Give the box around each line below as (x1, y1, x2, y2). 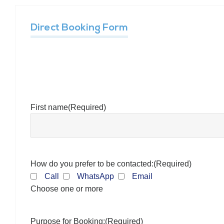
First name (30, 102, 68, 111)
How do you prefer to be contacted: (30, 159, 153, 168)
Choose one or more (30, 184, 103, 193)
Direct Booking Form (30, 23, 128, 33)
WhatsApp (77, 171, 114, 180)
